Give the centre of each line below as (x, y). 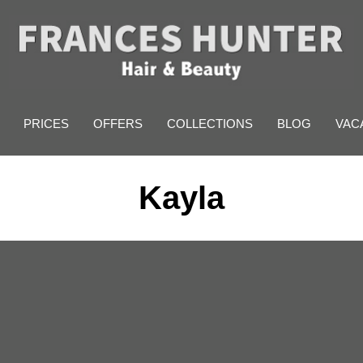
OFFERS (118, 123)
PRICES (46, 123)
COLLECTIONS (210, 123)
